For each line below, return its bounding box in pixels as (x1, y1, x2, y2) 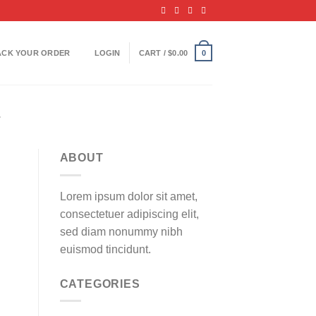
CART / (138, 48, 169, 57)
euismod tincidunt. (59, 243, 151, 255)
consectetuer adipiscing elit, (59, 207, 199, 220)
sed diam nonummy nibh (59, 225, 183, 238)
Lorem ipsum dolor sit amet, (59, 190, 197, 202)
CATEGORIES (59, 277, 140, 290)
